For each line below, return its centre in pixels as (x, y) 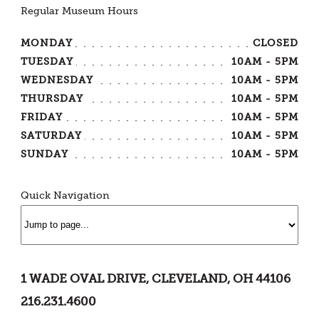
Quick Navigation (66, 195)
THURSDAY (52, 99)
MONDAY (47, 43)
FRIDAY (42, 117)
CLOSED (275, 43)
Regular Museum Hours (80, 11)
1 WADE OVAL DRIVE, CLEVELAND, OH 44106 (156, 278)
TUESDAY (47, 62)
